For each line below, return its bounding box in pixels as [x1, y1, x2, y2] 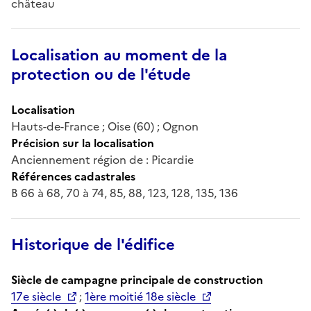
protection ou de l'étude [11, 62, 191, 86]
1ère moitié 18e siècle [85, 287, 196, 305]
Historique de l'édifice [11, 233, 175, 256]
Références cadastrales [11, 167, 135, 185]
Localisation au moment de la [11, 43, 227, 67]
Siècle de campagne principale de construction [11, 271, 263, 288]
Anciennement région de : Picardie [11, 151, 194, 168]
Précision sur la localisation [11, 134, 154, 151]
